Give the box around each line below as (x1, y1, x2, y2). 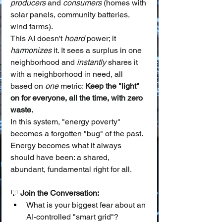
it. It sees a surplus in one (52, 46, 144, 55)
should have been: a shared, (10, 153, 111, 162)
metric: (58, 81, 85, 91)
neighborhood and (10, 57, 77, 67)
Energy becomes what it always (10, 141, 123, 150)
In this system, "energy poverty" (10, 117, 122, 126)
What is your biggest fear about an (26, 200, 148, 210)
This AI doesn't (10, 34, 64, 43)
